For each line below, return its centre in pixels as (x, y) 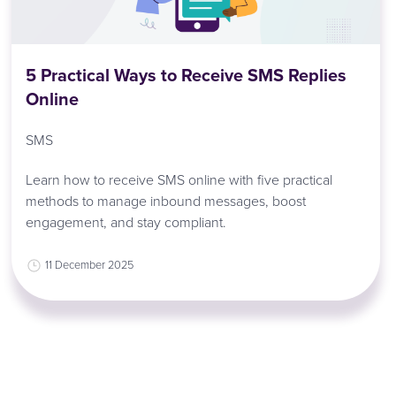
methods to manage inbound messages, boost (166, 200)
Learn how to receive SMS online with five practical (179, 179)
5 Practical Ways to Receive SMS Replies (187, 75)
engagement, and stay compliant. (126, 221)
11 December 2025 (90, 264)
